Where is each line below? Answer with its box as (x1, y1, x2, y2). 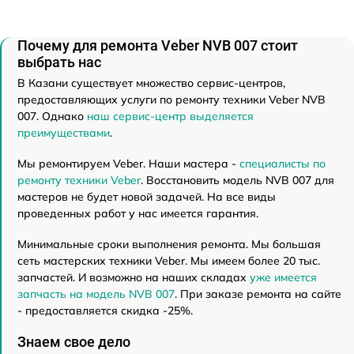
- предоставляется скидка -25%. (17, 303, 193, 318)
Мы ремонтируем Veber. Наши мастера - (17, 156, 239, 171)
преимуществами (17, 125, 110, 140)
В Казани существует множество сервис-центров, (17, 75, 285, 90)
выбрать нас (17, 53, 101, 70)
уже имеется (250, 269, 317, 284)
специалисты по (239, 156, 326, 171)
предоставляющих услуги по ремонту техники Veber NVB (17, 92, 326, 107)
